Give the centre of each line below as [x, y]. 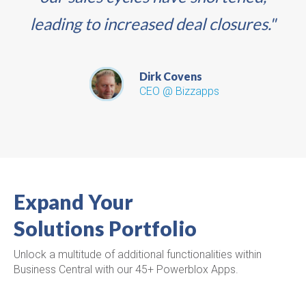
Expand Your [73, 201]
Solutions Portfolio [107, 228]
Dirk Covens [170, 76]
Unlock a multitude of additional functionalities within [138, 254]
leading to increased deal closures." [153, 23]
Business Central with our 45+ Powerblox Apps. [126, 269]
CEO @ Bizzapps [179, 91]
